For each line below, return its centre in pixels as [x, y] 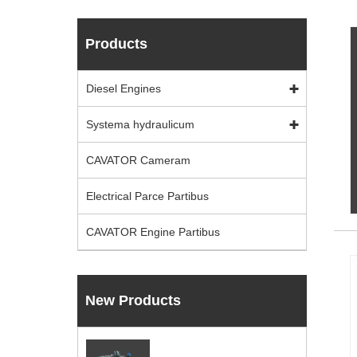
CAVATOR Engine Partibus [153, 232]
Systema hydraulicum [140, 124]
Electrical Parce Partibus [147, 196]
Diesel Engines [124, 88]
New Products [133, 300]
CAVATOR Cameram [138, 160]
